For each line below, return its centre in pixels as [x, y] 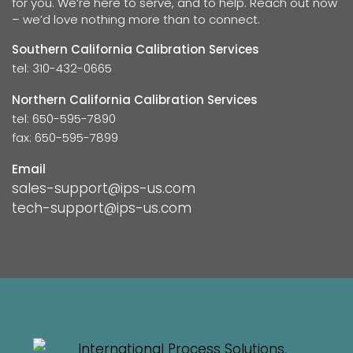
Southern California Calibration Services [136, 49]
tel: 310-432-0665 [62, 68]
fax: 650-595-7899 [65, 137]
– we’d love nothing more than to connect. [136, 19]
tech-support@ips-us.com [102, 208]
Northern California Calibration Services [135, 100]
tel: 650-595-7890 [64, 119]
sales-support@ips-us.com [104, 188]
